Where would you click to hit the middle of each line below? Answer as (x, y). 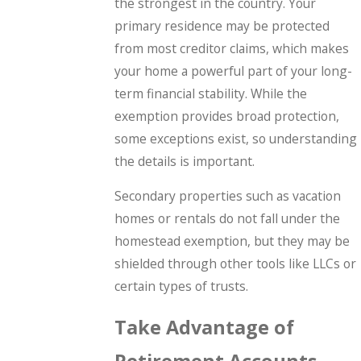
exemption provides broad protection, (227, 116)
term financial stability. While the (211, 93)
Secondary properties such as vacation (228, 196)
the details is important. (185, 161)
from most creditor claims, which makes (232, 48)
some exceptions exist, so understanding (236, 138)
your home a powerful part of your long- (234, 71)
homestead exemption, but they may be (232, 241)
